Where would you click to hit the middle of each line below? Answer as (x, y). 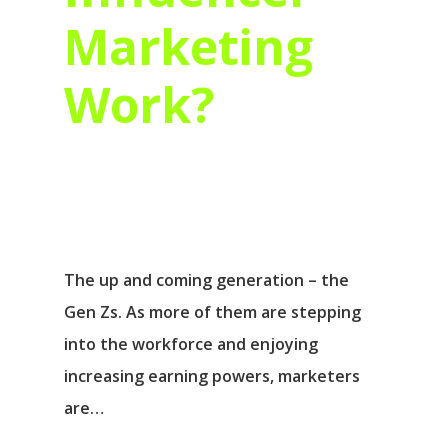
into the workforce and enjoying (191, 344)
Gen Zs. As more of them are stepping (212, 312)
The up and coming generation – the (206, 280)
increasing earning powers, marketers (212, 376)
